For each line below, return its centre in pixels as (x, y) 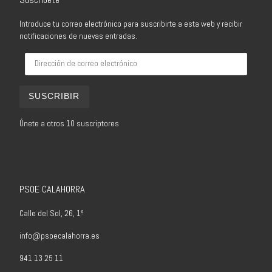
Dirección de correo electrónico (87, 57)
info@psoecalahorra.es (59, 236)
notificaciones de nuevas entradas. (78, 36)
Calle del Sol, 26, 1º (51, 214)
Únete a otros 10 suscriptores (69, 124)
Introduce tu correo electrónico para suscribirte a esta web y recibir (131, 24)
